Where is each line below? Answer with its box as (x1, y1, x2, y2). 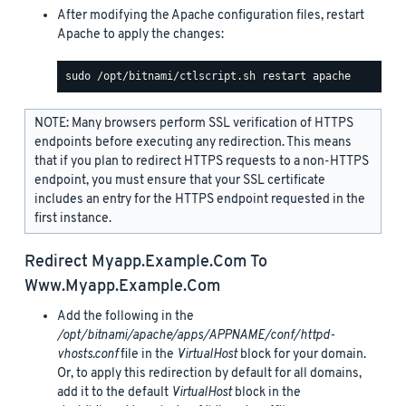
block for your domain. (237, 345, 366, 363)
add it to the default (57, 383, 171, 401)
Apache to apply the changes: (57, 25, 224, 43)
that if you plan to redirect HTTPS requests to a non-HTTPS (34, 152, 369, 170)
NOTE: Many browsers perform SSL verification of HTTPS (34, 114, 353, 132)
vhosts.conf (57, 345, 118, 363)
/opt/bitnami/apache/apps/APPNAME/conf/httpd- (57, 326, 335, 344)
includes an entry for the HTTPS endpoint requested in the (34, 190, 365, 208)
